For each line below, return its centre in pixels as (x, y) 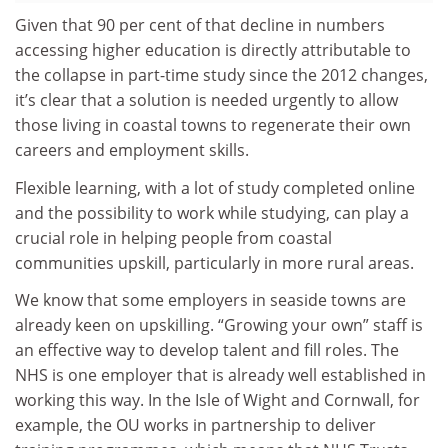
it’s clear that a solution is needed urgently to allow (206, 100)
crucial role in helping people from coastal (173, 237)
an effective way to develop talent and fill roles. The (207, 350)
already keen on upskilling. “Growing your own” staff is (219, 325)
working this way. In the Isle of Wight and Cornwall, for (217, 400)
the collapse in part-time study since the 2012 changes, (221, 75)
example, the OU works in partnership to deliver (195, 425)
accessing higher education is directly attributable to (213, 50)
